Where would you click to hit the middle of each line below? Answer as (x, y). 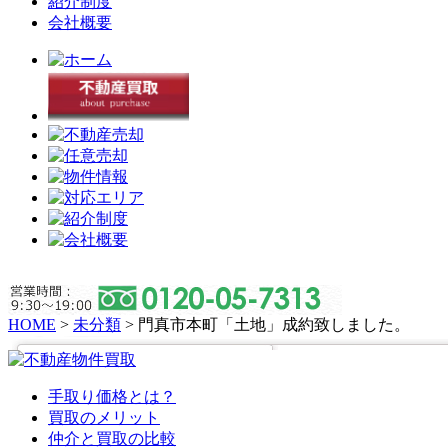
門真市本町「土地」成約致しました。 (274, 324)
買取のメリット (104, 417)
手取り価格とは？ (112, 396)
